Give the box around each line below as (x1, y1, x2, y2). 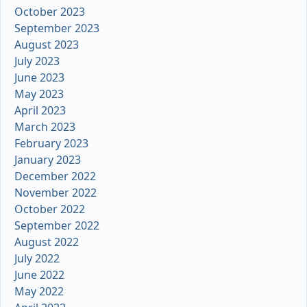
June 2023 (14, 70, 64, 86)
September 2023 (14, 21, 99, 36)
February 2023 (14, 136, 88, 151)
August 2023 (14, 37, 79, 53)
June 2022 (14, 267, 64, 283)
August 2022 (14, 234, 79, 250)
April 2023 (14, 103, 66, 119)
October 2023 (14, 4, 85, 20)
